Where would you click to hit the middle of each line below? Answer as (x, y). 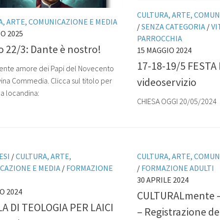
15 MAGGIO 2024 (164, 50)
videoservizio (167, 82)
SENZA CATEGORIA (173, 26)
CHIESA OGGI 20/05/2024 (177, 101)
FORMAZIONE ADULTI (178, 168)
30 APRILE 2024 (163, 180)
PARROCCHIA (160, 38)
